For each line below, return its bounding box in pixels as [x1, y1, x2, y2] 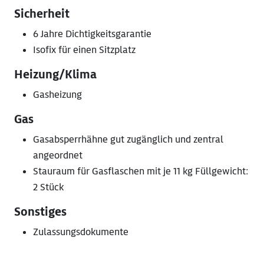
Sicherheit [14, 6, 70, 22]
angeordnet [33, 149, 82, 162]
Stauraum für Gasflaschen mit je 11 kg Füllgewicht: [33, 165, 248, 178]
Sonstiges [14, 204, 67, 220]
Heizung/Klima [14, 67, 97, 82]
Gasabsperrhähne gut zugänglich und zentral [33, 133, 223, 146]
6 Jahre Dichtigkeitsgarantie [33, 28, 151, 41]
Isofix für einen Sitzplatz [33, 44, 136, 57]
